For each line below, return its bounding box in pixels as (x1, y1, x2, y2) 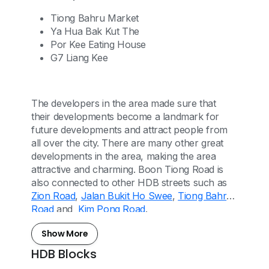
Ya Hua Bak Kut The (50, 25, 139, 37)
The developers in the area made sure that (31, 97, 216, 109)
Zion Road (31, 190, 76, 202)
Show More (41, 228, 88, 240)
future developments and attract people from (31, 124, 228, 136)
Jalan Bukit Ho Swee (80, 190, 172, 202)
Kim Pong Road (77, 203, 145, 215)
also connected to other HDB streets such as (31, 177, 227, 189)
